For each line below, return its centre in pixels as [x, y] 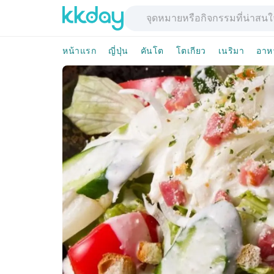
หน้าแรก [79, 51]
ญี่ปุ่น [118, 51]
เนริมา [231, 51]
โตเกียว [191, 51]
